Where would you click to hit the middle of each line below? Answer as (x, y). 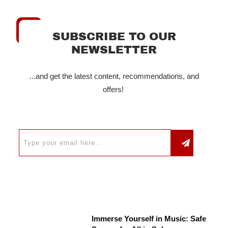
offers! (114, 90)
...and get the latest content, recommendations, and (114, 76)
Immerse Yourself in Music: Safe (149, 219)
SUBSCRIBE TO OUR (114, 37)
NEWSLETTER (114, 50)
